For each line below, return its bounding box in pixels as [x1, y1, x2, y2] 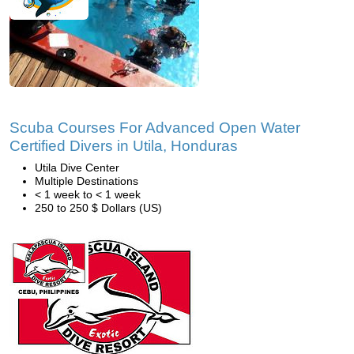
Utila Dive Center [35, 161, 119, 174]
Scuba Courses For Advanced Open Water [9, 119, 300, 136]
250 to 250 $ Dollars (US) [35, 201, 162, 214]
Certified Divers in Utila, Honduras [9, 137, 238, 154]
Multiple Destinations [35, 175, 138, 187]
